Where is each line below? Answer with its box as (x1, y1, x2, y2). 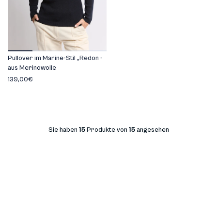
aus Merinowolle (8, 64, 56, 72)
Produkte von (85, 126, 129, 134)
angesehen (135, 126, 169, 134)
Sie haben (48, 126, 79, 134)
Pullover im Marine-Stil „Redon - (8, 54, 103, 62)
